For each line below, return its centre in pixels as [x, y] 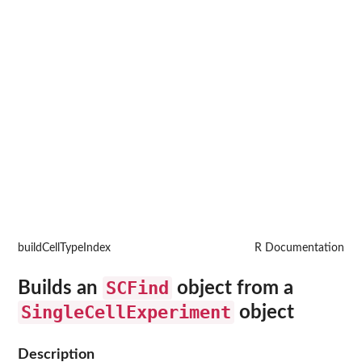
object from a [233, 288]
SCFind [137, 288]
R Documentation [299, 248]
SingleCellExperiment [126, 312]
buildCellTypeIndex [64, 248]
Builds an [60, 288]
